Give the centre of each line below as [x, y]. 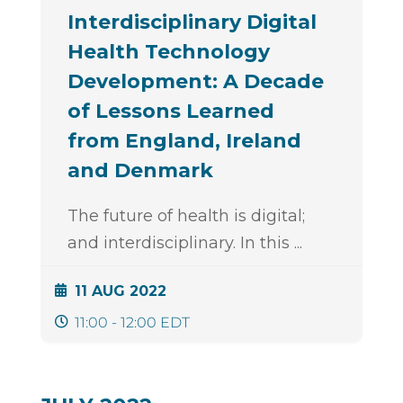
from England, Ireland [184, 141]
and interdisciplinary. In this [180, 243]
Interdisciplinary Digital [192, 22]
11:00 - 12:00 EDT [132, 323]
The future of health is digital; [186, 216]
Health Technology [168, 52]
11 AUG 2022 [120, 291]
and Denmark [140, 171]
